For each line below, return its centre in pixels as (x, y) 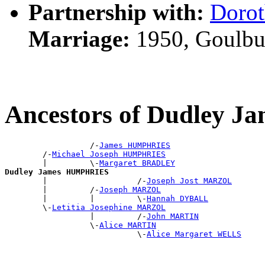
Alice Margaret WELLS (194, 234)
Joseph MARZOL (130, 190)
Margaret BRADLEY (137, 163)
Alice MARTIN (128, 225)
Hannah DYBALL (177, 199)
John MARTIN (173, 216)
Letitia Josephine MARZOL (109, 208)
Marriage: (79, 39)
